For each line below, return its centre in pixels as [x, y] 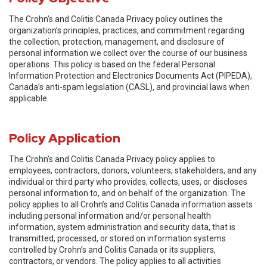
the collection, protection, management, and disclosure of [117, 42]
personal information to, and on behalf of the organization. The [127, 193]
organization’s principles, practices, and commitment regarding [127, 30]
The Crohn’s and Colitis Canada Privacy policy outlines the [116, 19]
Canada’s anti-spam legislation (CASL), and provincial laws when [129, 87]
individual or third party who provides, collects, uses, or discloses [128, 182]
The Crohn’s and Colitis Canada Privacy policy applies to [112, 159]
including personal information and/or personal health [110, 216]
